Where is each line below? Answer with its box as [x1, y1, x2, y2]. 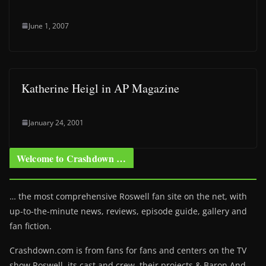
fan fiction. [9, 220, 52, 232]
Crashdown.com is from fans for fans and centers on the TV [9, 244, 246, 256]
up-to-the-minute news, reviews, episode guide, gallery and [9, 205, 247, 217]
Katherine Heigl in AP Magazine [21, 80, 179, 96]
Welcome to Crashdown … [17, 151, 126, 165]
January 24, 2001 [28, 117, 84, 128]
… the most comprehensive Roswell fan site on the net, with [9, 190, 247, 202]
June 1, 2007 [28, 20, 69, 31]
